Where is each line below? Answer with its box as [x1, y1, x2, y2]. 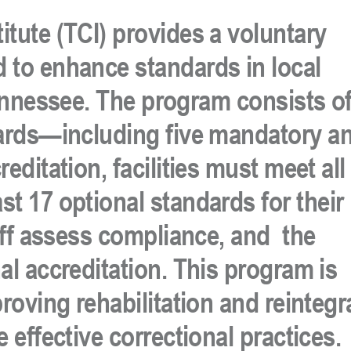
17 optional [28, 185, 150, 218]
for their [255, 185, 344, 218]
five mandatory [165, 118, 322, 150]
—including [38, 118, 166, 150]
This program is [172, 252, 338, 285]
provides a [106, 16, 228, 49]
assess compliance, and [13, 219, 283, 251]
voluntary [227, 16, 327, 49]
